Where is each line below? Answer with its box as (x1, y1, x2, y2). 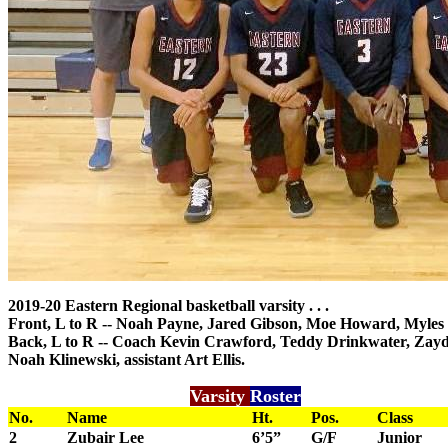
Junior (377, 429, 422, 446)
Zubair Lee (67, 429, 144, 446)
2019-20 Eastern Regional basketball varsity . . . (8, 297, 329, 314)
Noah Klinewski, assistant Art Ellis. (8, 351, 245, 368)
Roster (249, 386, 301, 406)
